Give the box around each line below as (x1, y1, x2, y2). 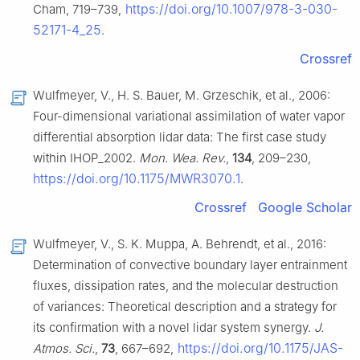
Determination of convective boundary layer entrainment (33, 257, 347, 273)
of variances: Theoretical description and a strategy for (33, 299, 337, 315)
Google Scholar (258, 199, 352, 216)
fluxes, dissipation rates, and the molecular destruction (33, 278, 338, 294)
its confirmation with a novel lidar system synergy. (33, 320, 314, 336)
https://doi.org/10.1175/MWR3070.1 (33, 170, 240, 187)
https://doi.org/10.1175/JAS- (174, 340, 343, 357)
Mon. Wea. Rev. (139, 150, 226, 166)
